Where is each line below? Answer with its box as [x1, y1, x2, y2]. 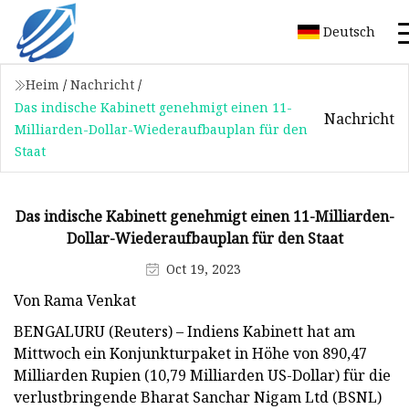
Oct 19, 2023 [165, 259, 241, 278]
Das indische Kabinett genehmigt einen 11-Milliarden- [15, 205, 394, 226]
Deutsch [323, 22, 375, 40]
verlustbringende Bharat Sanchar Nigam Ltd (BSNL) [14, 386, 382, 407]
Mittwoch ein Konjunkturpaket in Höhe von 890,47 [14, 342, 367, 363]
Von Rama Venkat [14, 289, 136, 310]
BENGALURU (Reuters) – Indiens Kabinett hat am [14, 320, 355, 341]
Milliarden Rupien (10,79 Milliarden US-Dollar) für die [14, 364, 391, 385]
